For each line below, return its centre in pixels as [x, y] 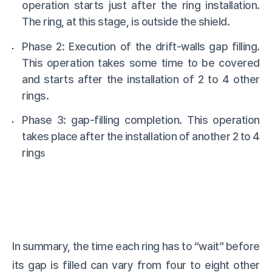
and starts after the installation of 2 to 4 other [141, 79]
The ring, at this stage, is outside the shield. [126, 22]
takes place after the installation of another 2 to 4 [141, 136]
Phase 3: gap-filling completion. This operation [141, 120]
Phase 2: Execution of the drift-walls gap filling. [141, 46]
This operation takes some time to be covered [141, 63]
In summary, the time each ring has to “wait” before [136, 246]
